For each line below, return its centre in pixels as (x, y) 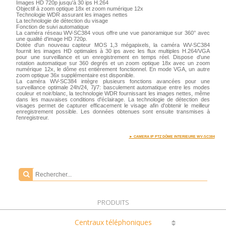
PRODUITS (113, 203)
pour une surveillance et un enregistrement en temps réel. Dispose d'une (113, 57)
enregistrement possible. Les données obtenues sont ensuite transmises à (113, 111)
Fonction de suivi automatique (53, 27)
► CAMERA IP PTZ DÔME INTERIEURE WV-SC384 (172, 137)
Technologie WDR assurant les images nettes (72, 15)
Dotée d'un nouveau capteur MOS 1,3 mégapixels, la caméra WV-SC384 (113, 45)
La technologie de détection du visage (62, 21)
